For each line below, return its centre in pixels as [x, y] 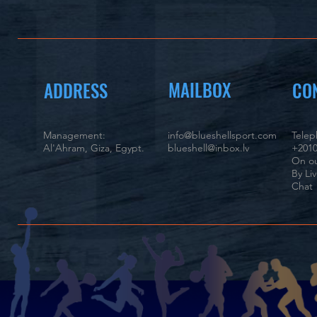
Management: [76, 135]
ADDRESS [76, 90]
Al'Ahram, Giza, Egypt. [94, 148]
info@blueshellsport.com [222, 135]
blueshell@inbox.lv [208, 148]
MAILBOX [200, 90]
